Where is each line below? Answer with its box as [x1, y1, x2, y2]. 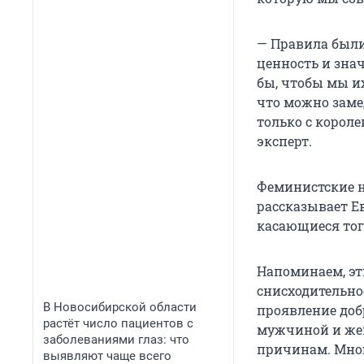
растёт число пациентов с [43, 316, 193, 331]
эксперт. [257, 132, 312, 150]
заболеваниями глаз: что [43, 332, 189, 347]
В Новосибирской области [43, 300, 197, 314]
